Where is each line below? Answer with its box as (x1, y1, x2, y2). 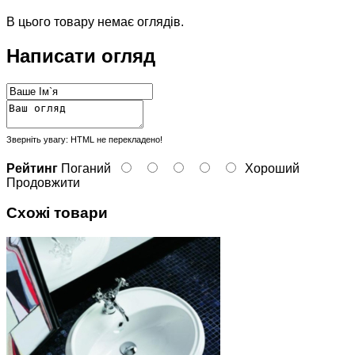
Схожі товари (6, 204, 108, 222)
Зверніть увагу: (6, 134, 68, 144)
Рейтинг (6, 161, 58, 175)
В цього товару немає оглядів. (6, 14, 184, 29)
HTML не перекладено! (68, 134, 162, 144)
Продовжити (6, 175, 80, 189)
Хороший (245, 161, 300, 175)
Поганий (61, 161, 111, 175)
